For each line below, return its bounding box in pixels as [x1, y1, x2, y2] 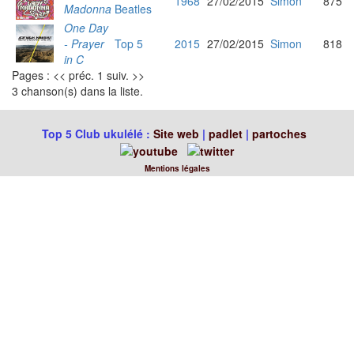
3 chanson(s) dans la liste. [12, 83, 143, 99]
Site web [153, 126, 199, 141]
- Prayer [64, 36, 104, 51]
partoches [251, 126, 307, 141]
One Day [64, 20, 108, 36]
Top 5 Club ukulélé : [41, 126, 153, 141]
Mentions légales [144, 163, 210, 175]
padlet [208, 126, 246, 141]
